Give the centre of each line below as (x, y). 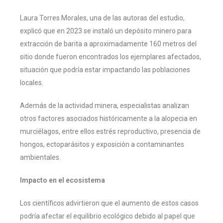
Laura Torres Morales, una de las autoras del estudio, (102, 18)
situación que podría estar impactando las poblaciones (105, 69)
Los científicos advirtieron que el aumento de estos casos (109, 203)
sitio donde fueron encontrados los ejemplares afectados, (111, 56)
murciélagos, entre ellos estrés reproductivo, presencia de (110, 131)
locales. (32, 82)
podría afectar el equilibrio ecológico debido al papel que (108, 216)
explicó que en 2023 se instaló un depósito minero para (106, 31)
